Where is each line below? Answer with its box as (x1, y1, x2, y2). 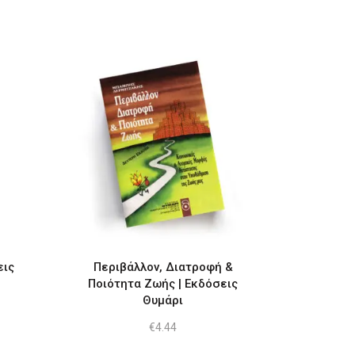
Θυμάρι (143, 292, 184, 307)
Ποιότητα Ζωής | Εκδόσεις (88, 276, 239, 291)
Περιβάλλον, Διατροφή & (93, 259, 233, 274)
